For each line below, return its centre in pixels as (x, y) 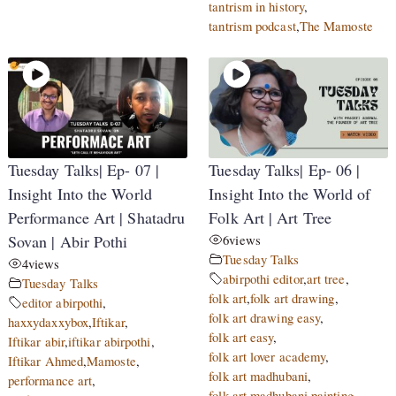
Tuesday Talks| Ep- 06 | (285, 170)
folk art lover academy (267, 357)
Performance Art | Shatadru (96, 218)
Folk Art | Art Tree (270, 218)
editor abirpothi (62, 303)
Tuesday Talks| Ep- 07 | (83, 170)
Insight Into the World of (290, 194)
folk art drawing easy (265, 318)
